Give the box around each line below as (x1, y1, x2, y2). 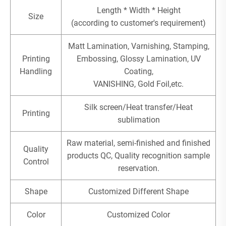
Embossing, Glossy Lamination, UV (76, 53, 201, 64)
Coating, (124, 66, 153, 76)
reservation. (118, 163, 159, 173)
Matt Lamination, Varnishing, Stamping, (68, 41, 209, 51)
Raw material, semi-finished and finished (67, 138, 210, 148)
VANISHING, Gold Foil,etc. (93, 79, 184, 89)
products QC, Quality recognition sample (67, 150, 210, 160)
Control (23, 156, 49, 166)
